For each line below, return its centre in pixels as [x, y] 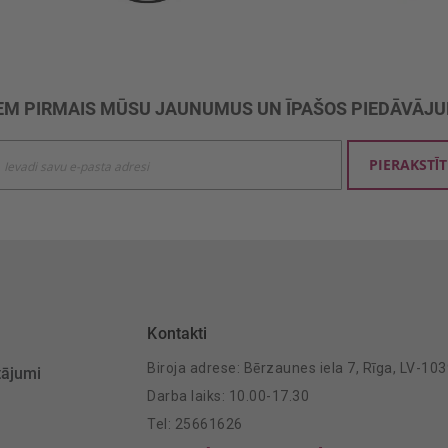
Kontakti [177, 334]
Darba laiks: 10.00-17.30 [228, 396]
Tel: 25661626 [195, 424]
